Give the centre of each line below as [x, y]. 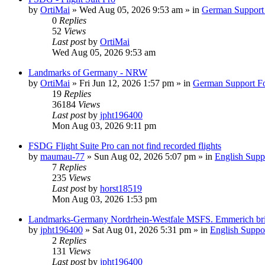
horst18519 [121, 188]
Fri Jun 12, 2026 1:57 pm [127, 83]
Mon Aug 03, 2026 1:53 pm [104, 199]
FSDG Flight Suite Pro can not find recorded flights [125, 146]
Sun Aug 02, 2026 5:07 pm [145, 156]
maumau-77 [62, 156]
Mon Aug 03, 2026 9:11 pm [104, 125]
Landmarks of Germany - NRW [88, 72]
